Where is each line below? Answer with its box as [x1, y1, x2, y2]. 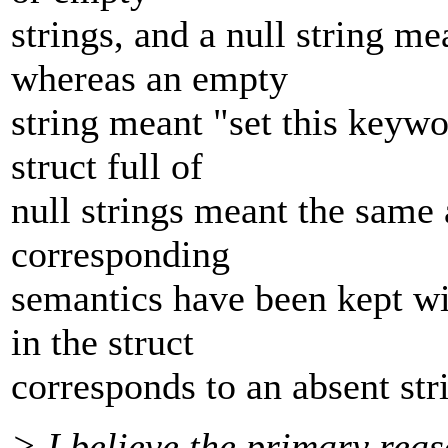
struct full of [11, 145, 203, 188]
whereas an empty [11, 57, 288, 100]
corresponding [11, 233, 230, 276]
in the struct [11, 321, 194, 364]
